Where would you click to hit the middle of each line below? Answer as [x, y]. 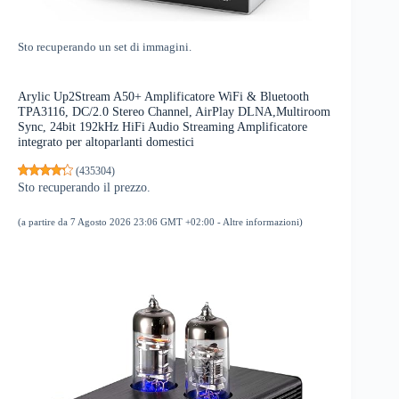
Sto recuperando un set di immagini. [105, 48]
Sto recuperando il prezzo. [84, 187]
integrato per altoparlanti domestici [106, 142]
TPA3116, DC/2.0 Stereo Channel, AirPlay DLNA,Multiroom [174, 112]
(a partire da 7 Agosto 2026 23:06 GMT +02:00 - [120, 221]
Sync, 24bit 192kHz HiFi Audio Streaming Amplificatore [163, 127]
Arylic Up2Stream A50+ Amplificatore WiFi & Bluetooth [163, 97]
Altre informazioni [261, 221]
